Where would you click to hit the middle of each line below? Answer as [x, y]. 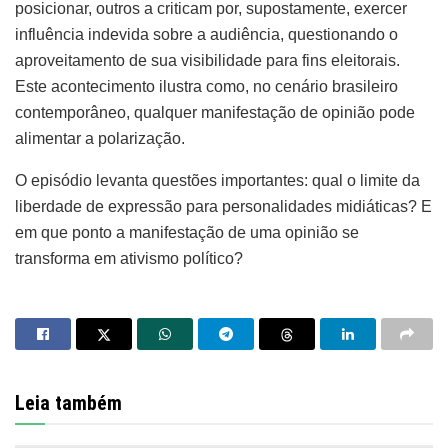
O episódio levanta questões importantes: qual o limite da [217, 181]
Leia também [68, 403]
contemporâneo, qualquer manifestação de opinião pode [215, 113]
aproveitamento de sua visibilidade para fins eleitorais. [207, 61]
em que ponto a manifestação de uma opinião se [187, 233]
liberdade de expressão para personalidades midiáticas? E [223, 207]
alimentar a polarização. [100, 139]
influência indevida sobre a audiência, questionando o [206, 35]
